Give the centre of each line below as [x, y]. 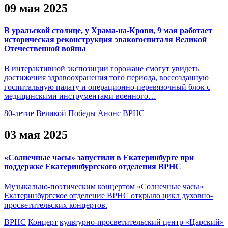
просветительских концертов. [56, 205]
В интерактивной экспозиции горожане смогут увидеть [102, 69]
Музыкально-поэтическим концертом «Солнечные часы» [104, 186]
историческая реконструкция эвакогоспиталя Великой [105, 40]
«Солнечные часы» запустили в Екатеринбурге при [99, 157]
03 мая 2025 [36, 135]
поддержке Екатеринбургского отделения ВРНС [93, 166]
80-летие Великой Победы [50, 113]
